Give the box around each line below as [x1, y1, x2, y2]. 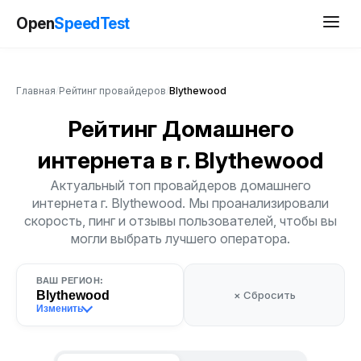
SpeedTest [54, 14, 130, 33]
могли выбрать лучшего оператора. [71, 230, 290, 247]
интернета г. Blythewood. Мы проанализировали [32, 195, 329, 211]
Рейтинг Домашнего [67, 115, 294, 143]
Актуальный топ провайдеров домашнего [50, 177, 311, 193]
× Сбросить [233, 288, 296, 301]
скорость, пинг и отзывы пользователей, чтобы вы [24, 213, 337, 229]
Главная [16, 85, 56, 97]
